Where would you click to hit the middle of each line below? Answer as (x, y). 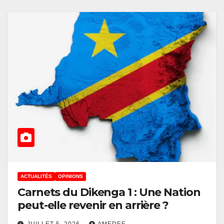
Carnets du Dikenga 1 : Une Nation (109, 192)
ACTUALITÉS (36, 176)
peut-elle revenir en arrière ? (93, 205)
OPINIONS (70, 176)
